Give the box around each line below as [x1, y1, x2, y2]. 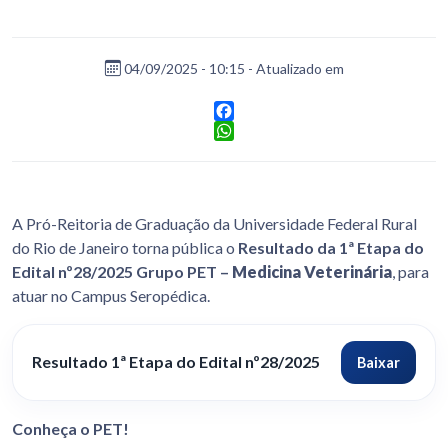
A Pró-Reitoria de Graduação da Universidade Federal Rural [12, 213, 417, 233]
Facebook [214, 120, 284, 140]
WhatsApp [214, 140, 288, 160]
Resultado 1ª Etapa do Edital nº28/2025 [32, 352, 321, 372]
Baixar [356, 353, 400, 371]
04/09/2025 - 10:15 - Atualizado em [123, 59, 344, 77]
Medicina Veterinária [229, 261, 392, 281]
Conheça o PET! [12, 419, 129, 439]
